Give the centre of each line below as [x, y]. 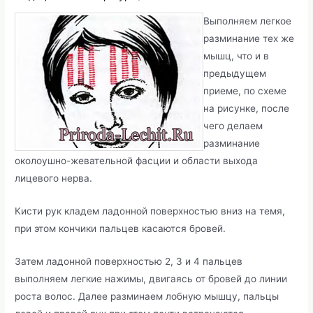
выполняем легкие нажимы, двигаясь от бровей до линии [151, 278]
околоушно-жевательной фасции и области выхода [137, 161]
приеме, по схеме [245, 91]
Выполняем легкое [248, 21]
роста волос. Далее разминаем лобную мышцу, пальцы [147, 296]
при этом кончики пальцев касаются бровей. [121, 228]
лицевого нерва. [54, 179]
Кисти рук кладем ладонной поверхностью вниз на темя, [150, 211]
